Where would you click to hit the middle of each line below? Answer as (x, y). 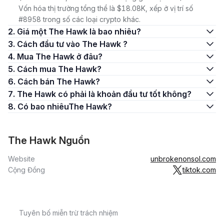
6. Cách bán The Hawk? (59, 81)
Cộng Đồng (26, 170)
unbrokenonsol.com (183, 159)
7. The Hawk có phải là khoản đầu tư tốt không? (104, 94)
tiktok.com (199, 170)
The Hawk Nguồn (49, 140)
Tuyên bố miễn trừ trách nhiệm (68, 213)
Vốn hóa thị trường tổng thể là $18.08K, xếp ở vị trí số (106, 8)
